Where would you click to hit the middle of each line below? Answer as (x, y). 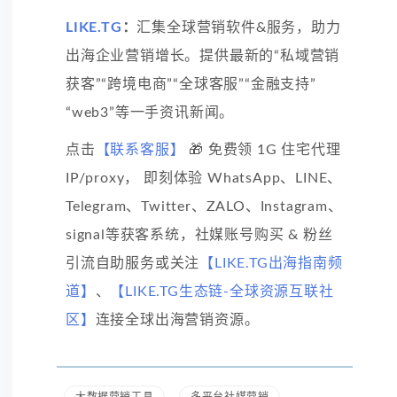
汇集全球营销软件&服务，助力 (239, 27)
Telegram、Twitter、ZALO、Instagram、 (204, 206)
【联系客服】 (140, 149)
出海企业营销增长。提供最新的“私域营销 (203, 55)
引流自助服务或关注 (133, 263)
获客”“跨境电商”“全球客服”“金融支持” (191, 84)
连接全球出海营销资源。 (177, 319)
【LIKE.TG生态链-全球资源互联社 (222, 291)
